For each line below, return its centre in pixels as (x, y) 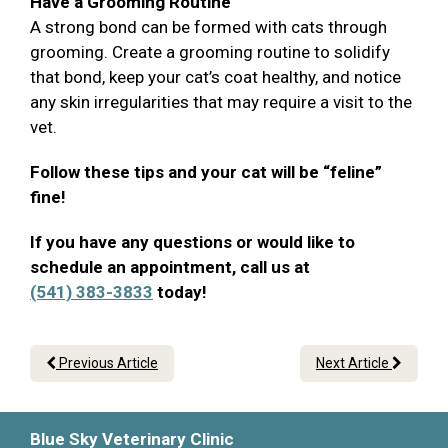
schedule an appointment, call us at (170, 267)
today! (180, 292)
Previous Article (107, 363)
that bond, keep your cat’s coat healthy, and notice (215, 77)
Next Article (354, 363)
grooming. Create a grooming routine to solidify (210, 52)
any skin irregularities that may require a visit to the (221, 102)
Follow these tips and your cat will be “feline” (206, 172)
